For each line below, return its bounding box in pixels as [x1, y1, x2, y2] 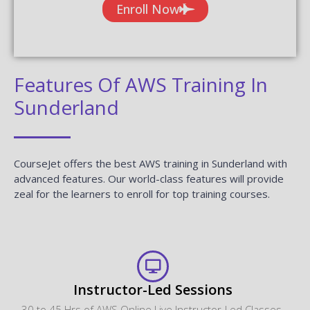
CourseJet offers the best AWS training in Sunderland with [14, 156, 287, 170]
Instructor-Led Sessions [73, 280, 232, 299]
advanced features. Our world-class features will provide [14, 171, 284, 185]
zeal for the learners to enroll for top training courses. [14, 186, 270, 201]
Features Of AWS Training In [14, 71, 268, 98]
